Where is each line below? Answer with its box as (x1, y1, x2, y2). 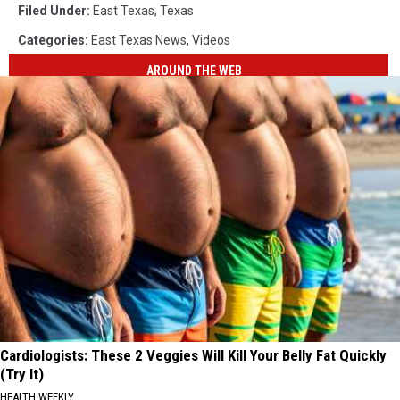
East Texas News (91, 32, 187, 47)
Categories (18, 32, 85, 47)
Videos (192, 32, 230, 47)
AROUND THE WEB (146, 63, 243, 79)
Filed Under (18, 3, 87, 18)
